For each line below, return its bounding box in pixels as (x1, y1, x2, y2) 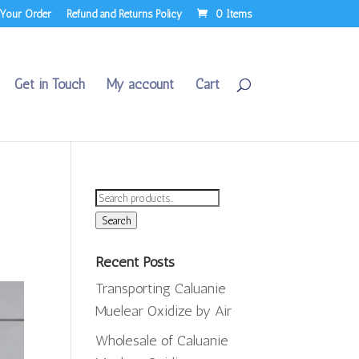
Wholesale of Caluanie (95, 332, 229, 349)
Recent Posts (95, 253, 175, 271)
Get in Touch (14, 75, 85, 92)
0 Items (215, 7, 252, 20)
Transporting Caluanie (95, 280, 227, 297)
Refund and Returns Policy (66, 7, 182, 20)
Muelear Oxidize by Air (95, 302, 232, 320)
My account (106, 75, 174, 92)
